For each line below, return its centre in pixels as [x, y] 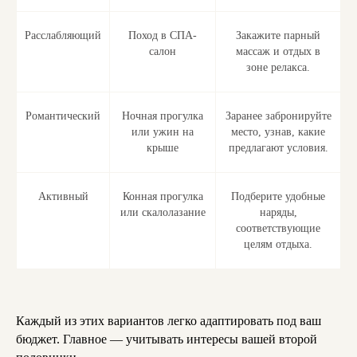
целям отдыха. [278, 245]
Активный [63, 197]
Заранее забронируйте [278, 116]
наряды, [278, 213]
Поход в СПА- [163, 36]
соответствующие [278, 229]
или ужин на [163, 132]
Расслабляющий [63, 36]
